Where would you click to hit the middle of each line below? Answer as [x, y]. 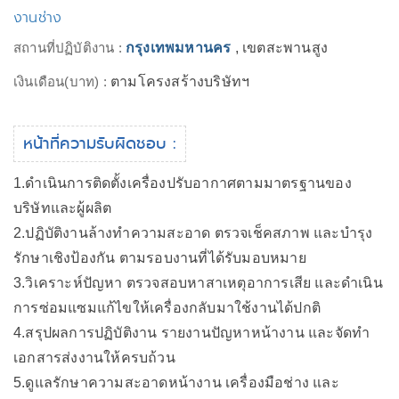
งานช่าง [38, 17]
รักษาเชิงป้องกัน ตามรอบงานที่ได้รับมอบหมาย [160, 258]
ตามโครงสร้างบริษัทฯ [180, 81]
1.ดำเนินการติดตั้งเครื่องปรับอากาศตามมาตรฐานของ [183, 183]
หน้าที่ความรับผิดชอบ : [100, 143]
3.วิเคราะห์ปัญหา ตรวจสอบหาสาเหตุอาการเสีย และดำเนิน [198, 283]
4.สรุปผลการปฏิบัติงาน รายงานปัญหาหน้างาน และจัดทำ [192, 333]
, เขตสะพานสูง [280, 48]
